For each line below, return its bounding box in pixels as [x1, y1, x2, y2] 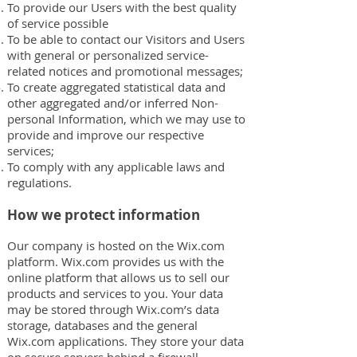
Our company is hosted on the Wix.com [7, 237, 225, 253]
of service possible [7, 15, 108, 31]
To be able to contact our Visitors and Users [7, 31, 245, 47]
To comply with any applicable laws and [7, 159, 225, 175]
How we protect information [7, 206, 200, 224]
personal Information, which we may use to [7, 111, 245, 127]
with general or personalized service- [7, 47, 209, 63]
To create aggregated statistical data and [7, 79, 226, 95]
